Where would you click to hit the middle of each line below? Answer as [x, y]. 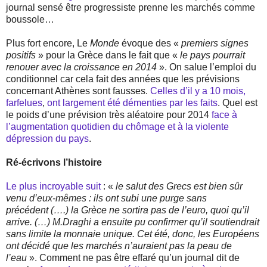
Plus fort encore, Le [48, 43]
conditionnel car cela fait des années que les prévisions [123, 79]
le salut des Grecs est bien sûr [179, 186]
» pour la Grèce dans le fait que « [109, 55]
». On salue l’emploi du [208, 67]
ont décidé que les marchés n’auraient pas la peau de [119, 246]
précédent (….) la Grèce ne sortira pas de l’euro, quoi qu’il [128, 210]
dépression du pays [47, 138]
